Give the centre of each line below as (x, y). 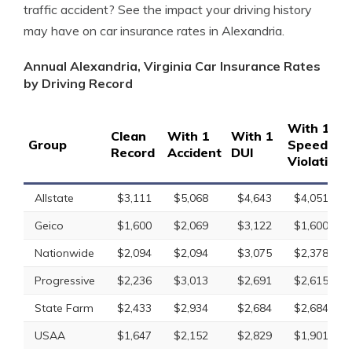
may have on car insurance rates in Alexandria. (154, 31)
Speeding (317, 145)
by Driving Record (78, 83)
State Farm (64, 308)
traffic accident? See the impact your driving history (168, 9)
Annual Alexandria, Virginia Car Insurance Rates (172, 66)
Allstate (54, 198)
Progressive (65, 280)
